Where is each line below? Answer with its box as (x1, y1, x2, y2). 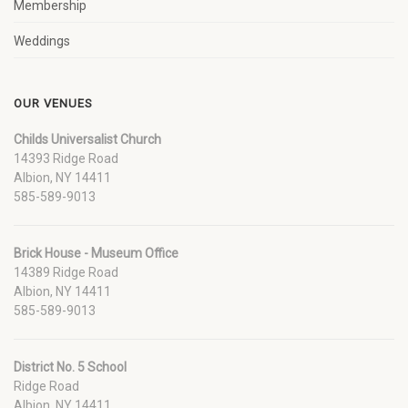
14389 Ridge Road (14, 265, 118, 280)
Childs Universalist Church (14, 132, 161, 147)
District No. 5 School (14, 360, 127, 374)
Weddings (14, 34, 70, 48)
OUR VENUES (14, 97, 93, 110)
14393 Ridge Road (14, 151, 118, 166)
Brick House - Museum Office (14, 246, 178, 260)
